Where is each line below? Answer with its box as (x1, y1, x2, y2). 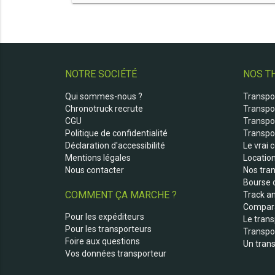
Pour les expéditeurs (64, 212, 144, 222)
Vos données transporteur (64, 249, 166, 259)
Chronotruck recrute (64, 103, 143, 114)
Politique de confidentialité (64, 128, 168, 138)
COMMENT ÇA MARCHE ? (64, 188, 177, 201)
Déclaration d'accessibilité (64, 140, 165, 150)
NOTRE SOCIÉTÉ (64, 68, 137, 80)
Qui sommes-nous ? (64, 91, 142, 101)
